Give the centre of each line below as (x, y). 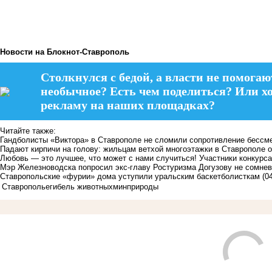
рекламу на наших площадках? (128, 105)
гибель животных (81, 187)
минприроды (136, 187)
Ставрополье (26, 187)
